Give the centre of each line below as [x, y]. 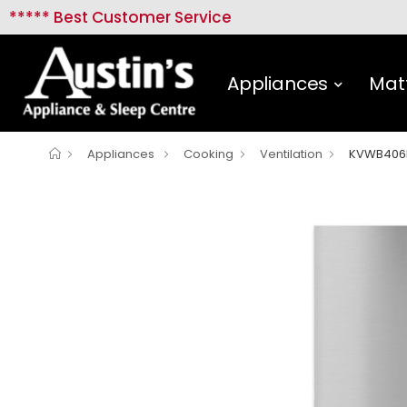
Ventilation [291, 154]
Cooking [208, 154]
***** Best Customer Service [120, 17]
